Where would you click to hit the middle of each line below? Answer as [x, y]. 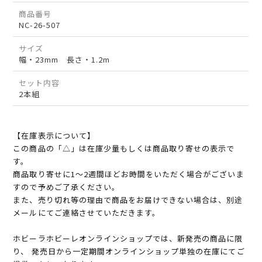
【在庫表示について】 [54, 136]
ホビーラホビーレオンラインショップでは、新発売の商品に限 [128, 239]
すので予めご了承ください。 [66, 187]
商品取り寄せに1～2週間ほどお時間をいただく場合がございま [129, 174]
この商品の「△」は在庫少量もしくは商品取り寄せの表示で [124, 149]
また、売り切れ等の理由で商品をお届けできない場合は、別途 [128, 200]
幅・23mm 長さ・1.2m [65, 60]
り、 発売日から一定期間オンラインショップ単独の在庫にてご [129, 251]
